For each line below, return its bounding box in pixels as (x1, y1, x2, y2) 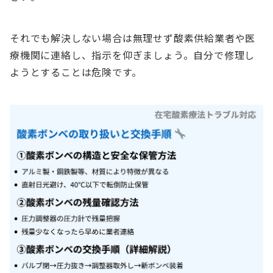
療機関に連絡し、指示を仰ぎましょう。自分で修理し (10, 48, 255, 63)
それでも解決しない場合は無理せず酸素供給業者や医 (10, 30, 256, 46)
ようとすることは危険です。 (10, 65, 142, 80)
